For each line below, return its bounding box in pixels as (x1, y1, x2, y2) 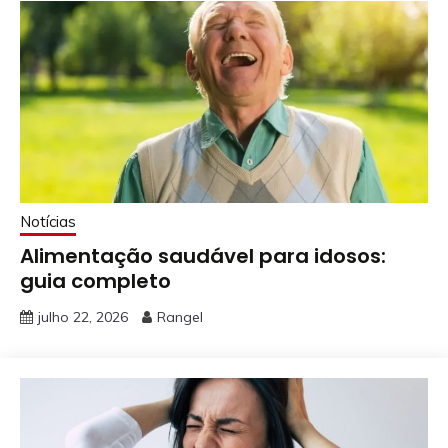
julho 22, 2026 (38, 308, 128, 327)
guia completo (20, 267, 171, 296)
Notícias (20, 212, 76, 232)
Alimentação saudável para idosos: (20, 242, 386, 271)
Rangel (157, 308, 203, 327)
